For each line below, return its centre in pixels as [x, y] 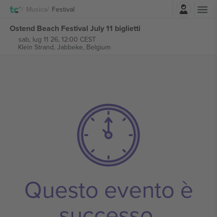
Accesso [135, 7]
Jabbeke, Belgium [84, 47]
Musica [37, 9]
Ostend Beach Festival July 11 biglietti [75, 28]
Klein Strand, [37, 47]
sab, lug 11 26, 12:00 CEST [57, 39]
